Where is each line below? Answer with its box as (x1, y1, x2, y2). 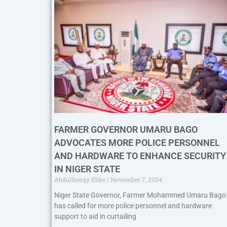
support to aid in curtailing (54, 212, 136, 220)
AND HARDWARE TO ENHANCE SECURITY (54, 150, 226, 161)
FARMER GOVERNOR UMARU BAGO (54, 124, 198, 135)
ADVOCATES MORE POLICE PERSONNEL (54, 137, 220, 148)
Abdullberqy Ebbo (54, 175, 107, 183)
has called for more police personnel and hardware (54, 201, 212, 210)
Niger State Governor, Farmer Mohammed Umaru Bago (54, 191, 226, 199)
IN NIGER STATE (54, 163, 120, 174)
